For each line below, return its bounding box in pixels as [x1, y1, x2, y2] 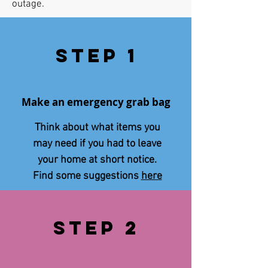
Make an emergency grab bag [21, 95, 170, 109]
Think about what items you [34, 121, 160, 134]
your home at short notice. [38, 154, 157, 166]
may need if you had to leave [33, 138, 162, 150]
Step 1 [55, 44, 138, 68]
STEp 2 [53, 216, 140, 240]
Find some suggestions [32, 170, 141, 182]
